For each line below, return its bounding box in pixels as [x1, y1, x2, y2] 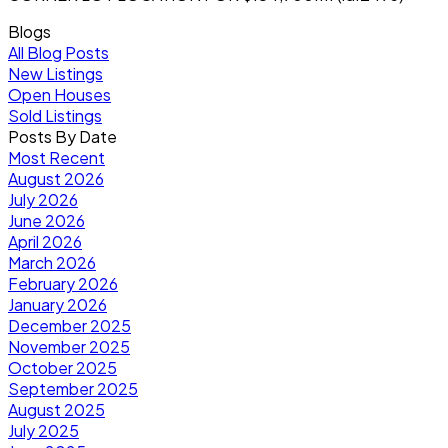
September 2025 [8, 378, 138, 400]
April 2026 [8, 231, 82, 253]
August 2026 [8, 168, 104, 190]
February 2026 [8, 273, 118, 295]
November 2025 [8, 336, 130, 358]
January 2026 [8, 294, 107, 316]
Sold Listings [8, 105, 102, 127]
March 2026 [8, 252, 96, 274]
